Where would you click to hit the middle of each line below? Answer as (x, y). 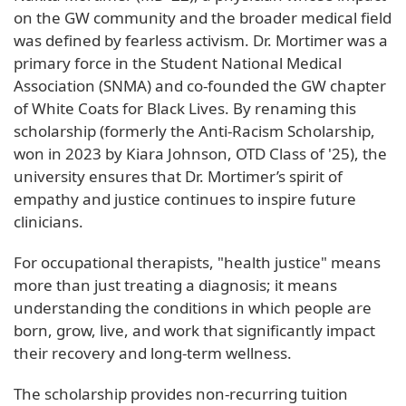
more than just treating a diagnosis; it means (175, 285)
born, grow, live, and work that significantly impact (194, 330)
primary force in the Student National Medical (178, 63)
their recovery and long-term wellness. (153, 353)
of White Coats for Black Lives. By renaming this (185, 108)
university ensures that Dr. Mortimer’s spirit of (178, 176)
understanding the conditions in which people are (193, 307)
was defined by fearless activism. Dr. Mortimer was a (201, 40)
